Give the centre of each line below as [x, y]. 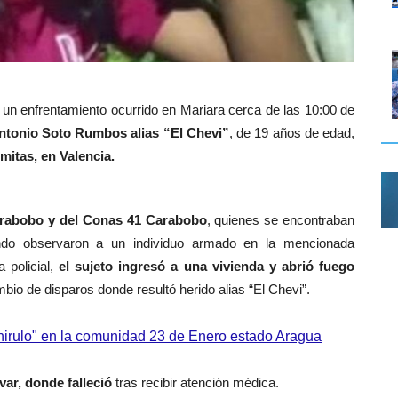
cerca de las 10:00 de [292, 109]
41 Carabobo [167, 219]
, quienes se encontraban [281, 219]
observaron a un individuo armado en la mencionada [189, 243]
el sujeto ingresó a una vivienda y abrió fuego [204, 266]
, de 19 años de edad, [292, 132]
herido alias [212, 289]
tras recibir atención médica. [197, 382]
